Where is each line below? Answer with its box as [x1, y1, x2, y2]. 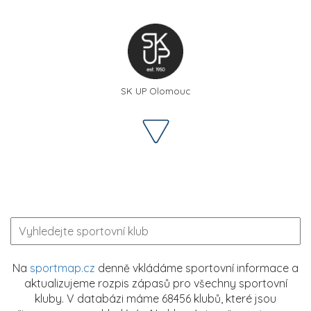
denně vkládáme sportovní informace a [95, 260, 299, 275]
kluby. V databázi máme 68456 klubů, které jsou [35, 291, 276, 305]
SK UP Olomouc [121, 85, 190, 96]
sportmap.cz [30, 260, 95, 275]
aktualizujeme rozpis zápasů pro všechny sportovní [24, 276, 287, 290]
